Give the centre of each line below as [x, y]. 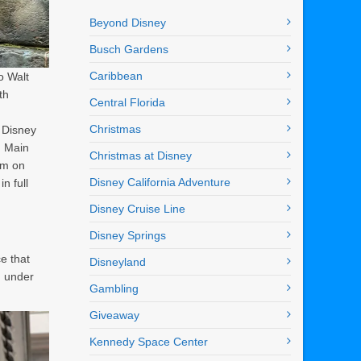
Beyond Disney [128, 23]
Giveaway [114, 315]
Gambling [114, 289]
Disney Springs [128, 236]
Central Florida [127, 103]
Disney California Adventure [160, 183]
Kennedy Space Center [149, 342]
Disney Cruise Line [137, 209]
